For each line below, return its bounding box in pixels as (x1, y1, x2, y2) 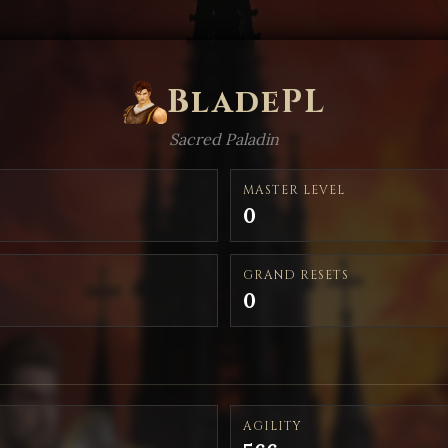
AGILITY (243, 418, 302, 434)
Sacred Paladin (169, 129, 279, 149)
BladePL (166, 80, 326, 124)
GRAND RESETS (243, 267, 349, 283)
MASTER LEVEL (243, 182, 345, 198)
